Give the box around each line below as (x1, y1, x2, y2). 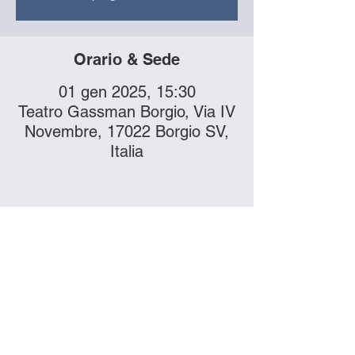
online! (82, 301, 172, 334)
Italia (110, 142, 143, 161)
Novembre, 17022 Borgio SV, (25, 122, 229, 141)
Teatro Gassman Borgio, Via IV (18, 102, 235, 121)
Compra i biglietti (13, 268, 240, 301)
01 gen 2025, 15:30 (58, 82, 196, 101)
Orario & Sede (74, 50, 180, 69)
